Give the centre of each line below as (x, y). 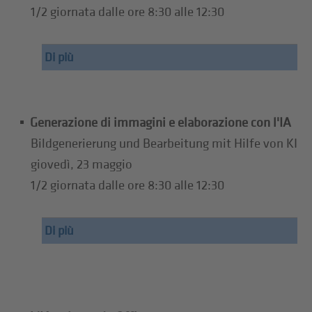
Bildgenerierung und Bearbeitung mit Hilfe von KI (164, 143)
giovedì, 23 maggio (82, 164)
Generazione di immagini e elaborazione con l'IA (161, 123)
